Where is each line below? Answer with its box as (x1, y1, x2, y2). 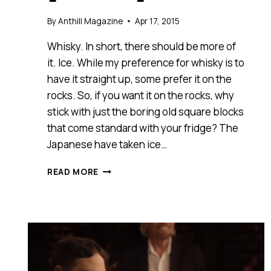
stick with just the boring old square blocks (47, 104, 244, 119)
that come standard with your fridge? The (47, 120, 238, 135)
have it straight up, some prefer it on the (47, 71, 232, 86)
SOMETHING (98, 213, 154, 224)
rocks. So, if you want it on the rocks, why (47, 88, 234, 102)
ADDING (98, 175, 134, 186)
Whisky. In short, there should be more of (47, 39, 236, 53)
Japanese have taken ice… (47, 137, 167, 151)
